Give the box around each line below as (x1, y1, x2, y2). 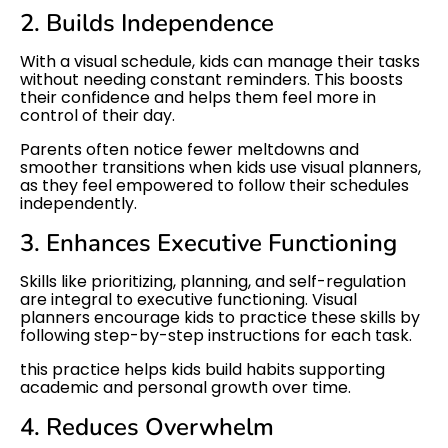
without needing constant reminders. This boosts (20, 67, 403, 91)
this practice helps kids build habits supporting (20, 357, 385, 381)
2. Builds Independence (20, 6, 274, 39)
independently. (20, 191, 137, 215)
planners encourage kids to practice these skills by (20, 305, 420, 329)
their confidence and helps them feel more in (20, 85, 376, 109)
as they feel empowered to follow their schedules (20, 173, 409, 197)
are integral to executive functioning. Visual (20, 287, 357, 311)
